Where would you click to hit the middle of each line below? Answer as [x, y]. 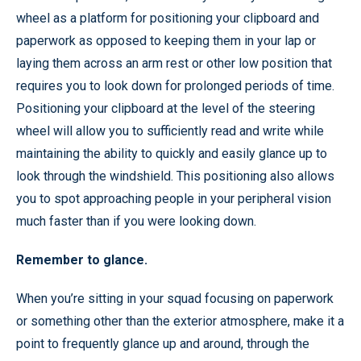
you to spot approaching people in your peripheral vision [174, 199]
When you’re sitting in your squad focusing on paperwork [175, 299]
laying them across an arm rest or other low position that [174, 63]
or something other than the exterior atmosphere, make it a [180, 321]
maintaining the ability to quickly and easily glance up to [172, 154]
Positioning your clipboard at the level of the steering [166, 108]
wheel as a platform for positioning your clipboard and [168, 18]
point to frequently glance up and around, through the [163, 344]
